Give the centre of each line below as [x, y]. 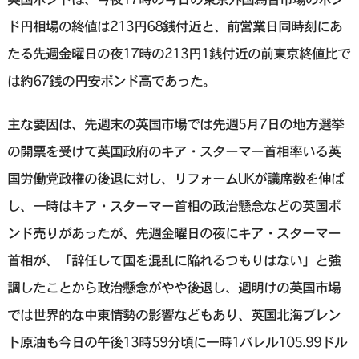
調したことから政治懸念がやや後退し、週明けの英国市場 [173, 288]
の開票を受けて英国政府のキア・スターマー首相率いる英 [173, 151]
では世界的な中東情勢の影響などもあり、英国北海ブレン [173, 315]
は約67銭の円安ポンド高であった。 [111, 81]
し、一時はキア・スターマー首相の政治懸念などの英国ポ [173, 206]
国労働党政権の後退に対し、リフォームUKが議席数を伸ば [175, 179]
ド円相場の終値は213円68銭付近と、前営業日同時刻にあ [174, 26]
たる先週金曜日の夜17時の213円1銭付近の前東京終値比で [178, 54]
